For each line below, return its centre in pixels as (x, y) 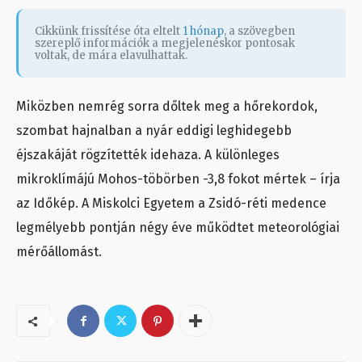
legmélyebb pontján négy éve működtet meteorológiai (178, 228)
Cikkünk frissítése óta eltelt (109, 32)
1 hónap (203, 32)
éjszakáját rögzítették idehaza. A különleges (148, 155)
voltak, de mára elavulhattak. (111, 56)
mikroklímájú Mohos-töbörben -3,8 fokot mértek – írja (178, 179)
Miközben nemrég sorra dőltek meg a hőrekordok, (167, 107)
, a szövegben (259, 32)
